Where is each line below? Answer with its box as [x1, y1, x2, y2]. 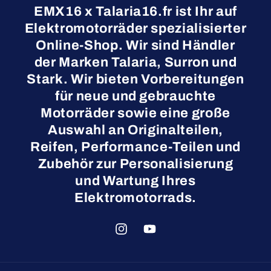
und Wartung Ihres [75, 173, 196, 188]
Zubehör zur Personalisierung [38, 156, 233, 171]
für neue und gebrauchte [54, 88, 217, 103]
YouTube [142, 231, 178, 241]
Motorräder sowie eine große [41, 105, 230, 120]
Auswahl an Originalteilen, [47, 122, 224, 137]
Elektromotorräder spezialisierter [24, 21, 247, 36]
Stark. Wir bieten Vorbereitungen [27, 71, 244, 87]
